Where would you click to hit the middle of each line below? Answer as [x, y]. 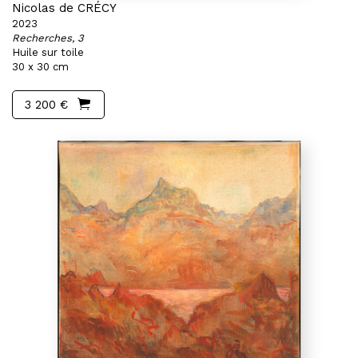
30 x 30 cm [40, 67]
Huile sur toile [48, 52]
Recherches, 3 [48, 38]
